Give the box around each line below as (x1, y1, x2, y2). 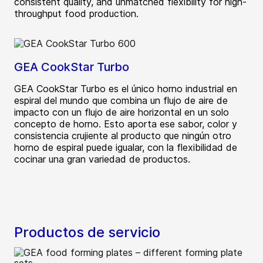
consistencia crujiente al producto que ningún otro (14, 130, 231, 142)
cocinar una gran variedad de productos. (14, 153, 190, 166)
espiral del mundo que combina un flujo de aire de (14, 95, 228, 107)
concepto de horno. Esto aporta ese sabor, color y (14, 118, 237, 130)
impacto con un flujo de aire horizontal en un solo (14, 106, 229, 119)
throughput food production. (14, 8, 139, 20)
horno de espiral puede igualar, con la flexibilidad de (14, 141, 237, 154)
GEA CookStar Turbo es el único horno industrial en (14, 83, 237, 95)
